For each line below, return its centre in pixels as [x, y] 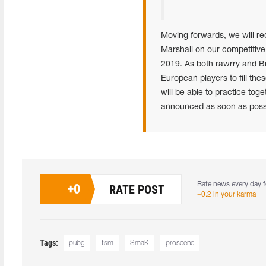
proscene [180, 243]
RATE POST [137, 189]
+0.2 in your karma [227, 194]
